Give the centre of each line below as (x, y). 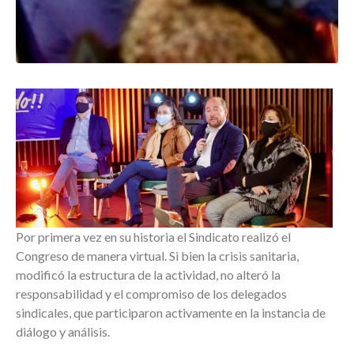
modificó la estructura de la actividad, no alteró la (148, 275)
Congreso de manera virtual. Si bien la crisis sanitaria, (157, 256)
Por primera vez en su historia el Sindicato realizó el (153, 237)
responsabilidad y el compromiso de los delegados (151, 294)
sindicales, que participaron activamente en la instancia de (171, 313)
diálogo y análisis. (63, 331)
